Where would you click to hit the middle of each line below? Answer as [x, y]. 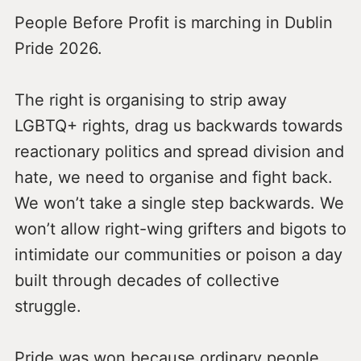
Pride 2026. [58, 48]
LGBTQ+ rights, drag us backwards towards [178, 125]
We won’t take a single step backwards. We [179, 203]
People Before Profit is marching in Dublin [173, 22]
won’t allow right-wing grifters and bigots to [180, 228]
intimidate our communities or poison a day [178, 254]
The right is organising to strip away [150, 100]
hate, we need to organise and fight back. [173, 177]
